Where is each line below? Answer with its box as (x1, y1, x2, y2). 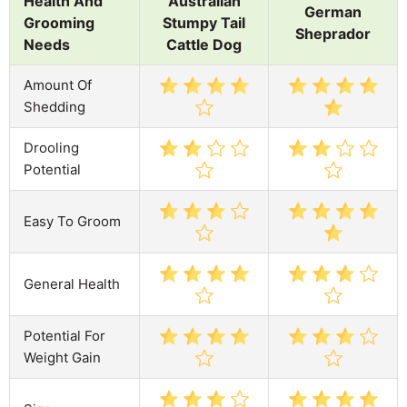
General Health (24, 274, 120, 293)
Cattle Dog (166, 35, 242, 54)
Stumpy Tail (163, 13, 245, 32)
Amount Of (24, 75, 92, 94)
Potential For (24, 326, 105, 344)
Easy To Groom (24, 212, 121, 230)
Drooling (24, 138, 79, 156)
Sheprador (295, 24, 371, 43)
